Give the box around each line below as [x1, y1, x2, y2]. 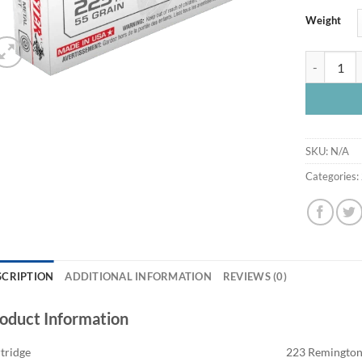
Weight [305, 14, 342, 27]
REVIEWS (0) [222, 269, 287, 283]
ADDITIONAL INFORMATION [65, 269, 212, 283]
